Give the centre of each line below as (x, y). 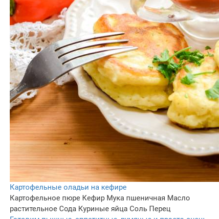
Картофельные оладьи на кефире (68, 187)
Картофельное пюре (45, 198)
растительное (33, 209)
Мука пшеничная (136, 198)
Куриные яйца (103, 209)
